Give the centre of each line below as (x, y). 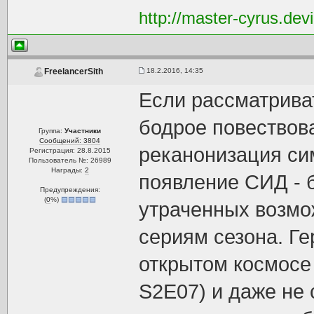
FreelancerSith (73, 72)
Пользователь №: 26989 (70, 160)
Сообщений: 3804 (70, 141)
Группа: (52, 131)
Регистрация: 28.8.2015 (70, 150)
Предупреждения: (70, 190)
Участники (83, 131)
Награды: (68, 170)
